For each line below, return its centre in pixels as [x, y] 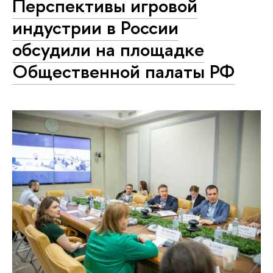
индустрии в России [95, 27]
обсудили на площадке [108, 49]
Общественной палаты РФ [123, 71]
